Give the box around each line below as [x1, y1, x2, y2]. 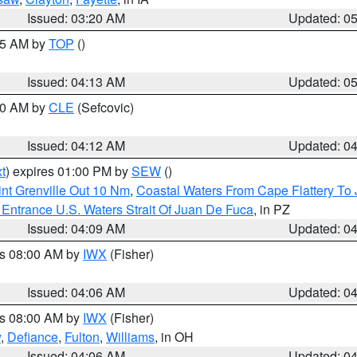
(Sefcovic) [74, 98, 134, 116]
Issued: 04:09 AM [27, 219, 126, 237]
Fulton [65, 328, 100, 346]
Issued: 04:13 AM [27, 73, 126, 91]
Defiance [7, 328, 58, 346]
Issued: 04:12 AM [27, 136, 126, 155]
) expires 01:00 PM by [6, 162, 131, 180]
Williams [106, 328, 155, 346]
